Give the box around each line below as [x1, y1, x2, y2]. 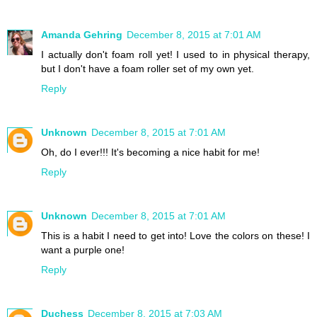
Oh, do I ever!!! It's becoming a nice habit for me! [41, 146, 260, 158]
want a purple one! [41, 243, 125, 255]
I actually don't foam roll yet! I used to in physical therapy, [41, 48, 310, 60]
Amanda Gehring [41, 28, 122, 40]
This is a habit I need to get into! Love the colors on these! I [41, 229, 310, 241]
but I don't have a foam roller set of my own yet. [41, 62, 254, 74]
